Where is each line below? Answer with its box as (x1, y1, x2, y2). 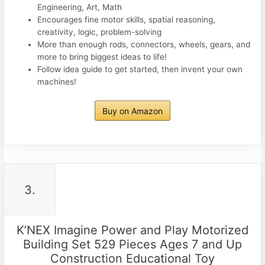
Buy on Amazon (102, 105, 163, 116)
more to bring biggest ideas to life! (37, 51, 167, 62)
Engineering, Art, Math (37, 2, 122, 12)
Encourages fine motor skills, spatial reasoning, (37, 14, 216, 24)
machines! (37, 76, 77, 86)
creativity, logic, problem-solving (37, 27, 162, 37)
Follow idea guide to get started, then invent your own (37, 64, 243, 74)
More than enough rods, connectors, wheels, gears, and (37, 39, 251, 49)
